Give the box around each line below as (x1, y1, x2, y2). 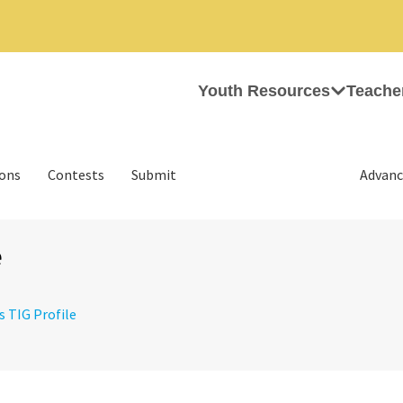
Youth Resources (198, 82, 330, 100)
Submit (131, 166, 176, 184)
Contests (48, 166, 104, 184)
